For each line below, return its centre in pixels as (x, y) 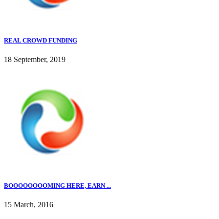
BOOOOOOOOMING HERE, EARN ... (57, 186)
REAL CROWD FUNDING (41, 40)
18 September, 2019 (35, 60)
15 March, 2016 (29, 205)
